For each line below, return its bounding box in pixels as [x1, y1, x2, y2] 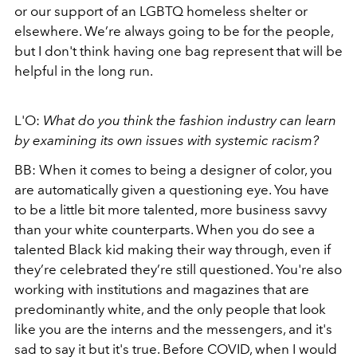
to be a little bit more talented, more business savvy [14, 202, 327, 218]
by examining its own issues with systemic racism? [14, 132, 319, 148]
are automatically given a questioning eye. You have [14, 182, 329, 198]
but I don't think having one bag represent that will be [14, 43, 343, 59]
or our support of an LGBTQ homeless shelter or [14, 3, 308, 19]
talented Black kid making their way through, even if [14, 241, 331, 257]
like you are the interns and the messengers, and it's [14, 321, 332, 337]
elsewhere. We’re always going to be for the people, [14, 23, 333, 39]
